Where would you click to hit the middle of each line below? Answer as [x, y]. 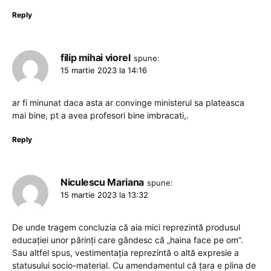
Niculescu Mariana [102, 182]
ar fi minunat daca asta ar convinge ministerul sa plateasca [128, 102]
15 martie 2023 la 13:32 [104, 194]
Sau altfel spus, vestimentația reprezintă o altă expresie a [126, 252]
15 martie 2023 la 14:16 [104, 70]
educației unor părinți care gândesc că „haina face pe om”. [128, 240]
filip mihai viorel [96, 57]
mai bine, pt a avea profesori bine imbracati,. [100, 115]
